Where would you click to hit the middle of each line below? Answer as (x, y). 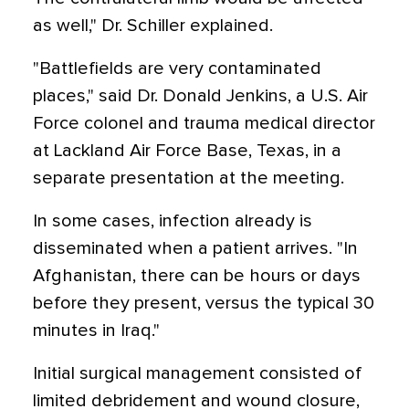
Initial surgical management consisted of (197, 373)
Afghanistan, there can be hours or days (197, 276)
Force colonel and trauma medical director (204, 123)
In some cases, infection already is (173, 221)
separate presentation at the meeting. (189, 178)
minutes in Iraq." (96, 330)
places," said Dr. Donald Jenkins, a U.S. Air (200, 96)
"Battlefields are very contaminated (177, 68)
